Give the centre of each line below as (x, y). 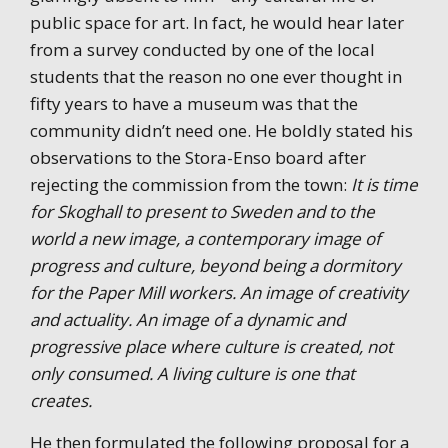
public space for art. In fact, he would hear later (217, 22)
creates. (61, 400)
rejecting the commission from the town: (190, 184)
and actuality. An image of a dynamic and (187, 319)
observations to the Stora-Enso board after (198, 157)
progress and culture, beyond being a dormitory (215, 265)
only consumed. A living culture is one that (192, 373)
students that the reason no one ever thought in (216, 76)
